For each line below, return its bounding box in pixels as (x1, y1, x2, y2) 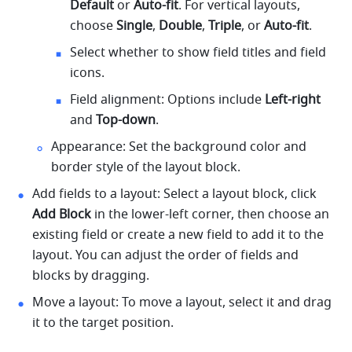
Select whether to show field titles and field (70, 42, 327, 62)
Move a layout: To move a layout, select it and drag (32, 292, 332, 312)
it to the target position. (32, 313, 174, 332)
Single (116, 16, 153, 35)
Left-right (265, 90, 321, 109)
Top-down (96, 110, 156, 130)
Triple (208, 16, 242, 35)
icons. (70, 63, 105, 82)
